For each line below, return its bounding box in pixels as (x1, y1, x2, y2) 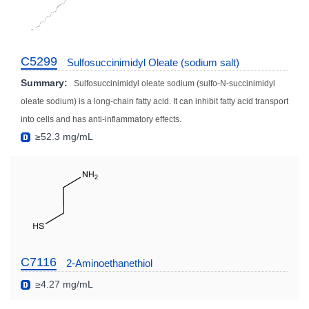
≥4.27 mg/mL (32, 278, 93, 290)
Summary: (21, 77, 68, 88)
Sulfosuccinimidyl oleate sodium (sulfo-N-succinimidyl (74, 78, 275, 88)
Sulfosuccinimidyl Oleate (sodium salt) (67, 56, 239, 68)
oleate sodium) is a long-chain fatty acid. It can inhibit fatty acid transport (21, 96, 288, 106)
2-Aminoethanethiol (66, 257, 152, 269)
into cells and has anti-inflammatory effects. (21, 114, 181, 124)
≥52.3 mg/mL (32, 130, 93, 142)
